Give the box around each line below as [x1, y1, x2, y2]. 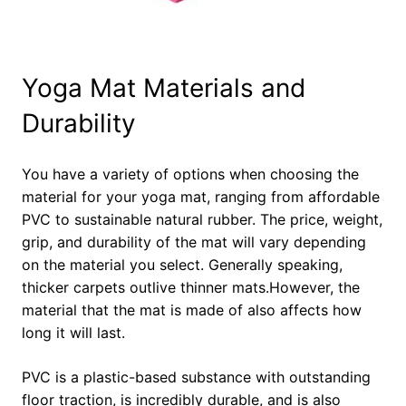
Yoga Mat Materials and [22, 72, 305, 104]
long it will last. [22, 324, 125, 343]
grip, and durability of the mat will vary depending [22, 233, 366, 252]
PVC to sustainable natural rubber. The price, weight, [22, 210, 382, 229]
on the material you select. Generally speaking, [22, 256, 343, 275]
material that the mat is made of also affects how [22, 301, 362, 320]
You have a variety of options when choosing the [22, 165, 359, 184]
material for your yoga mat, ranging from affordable [22, 188, 380, 207]
